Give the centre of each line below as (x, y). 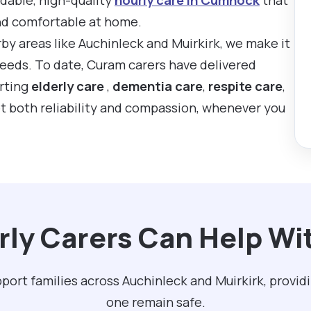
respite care (244, 86)
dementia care (158, 86)
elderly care (69, 86)
